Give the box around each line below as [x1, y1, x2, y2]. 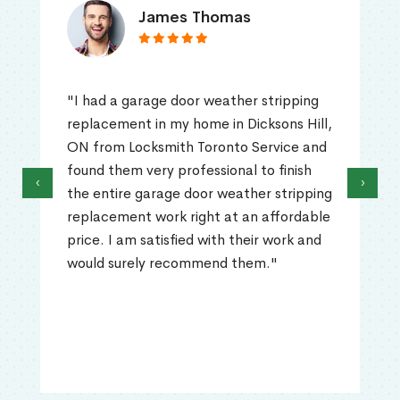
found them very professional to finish [67, 161, 312, 180]
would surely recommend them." [67, 254, 278, 273]
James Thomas [138, 7, 251, 28]
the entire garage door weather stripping [67, 184, 332, 204]
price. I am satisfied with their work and [67, 230, 321, 250]
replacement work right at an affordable [67, 207, 330, 227]
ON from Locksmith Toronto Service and [67, 137, 327, 157]
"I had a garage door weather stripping [67, 91, 319, 111]
